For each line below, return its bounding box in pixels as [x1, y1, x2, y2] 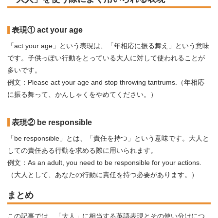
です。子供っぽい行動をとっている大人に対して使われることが [7, 54, 205, 62]
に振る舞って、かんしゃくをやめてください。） [7, 91, 157, 98]
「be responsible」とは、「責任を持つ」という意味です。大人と [7, 134, 209, 142]
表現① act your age [12, 26, 83, 34]
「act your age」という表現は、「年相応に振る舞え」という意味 [7, 42, 209, 50]
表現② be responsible [12, 118, 92, 127]
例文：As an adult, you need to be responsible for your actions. [7, 159, 201, 166]
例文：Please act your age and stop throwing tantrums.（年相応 [7, 78, 204, 86]
